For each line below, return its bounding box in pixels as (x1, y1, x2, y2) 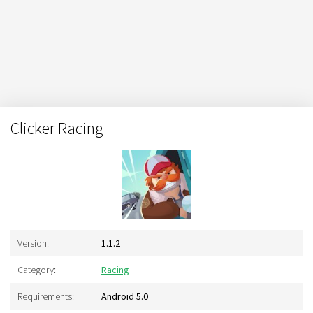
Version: (17, 237, 49, 249)
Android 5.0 (101, 290, 148, 303)
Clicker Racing (10, 117, 103, 139)
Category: (17, 263, 56, 276)
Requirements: (17, 290, 74, 303)
